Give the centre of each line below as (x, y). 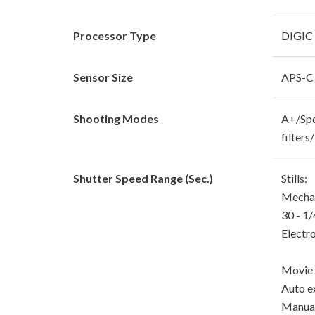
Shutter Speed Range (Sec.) (143, 178)
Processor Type (115, 35)
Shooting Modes (116, 118)
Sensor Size (103, 77)
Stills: (294, 178)
